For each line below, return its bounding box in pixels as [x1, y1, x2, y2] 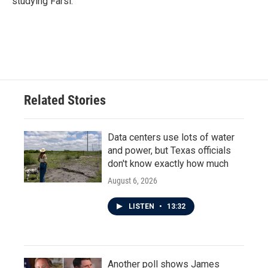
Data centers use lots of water [108, 132, 234, 143]
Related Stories [24, 93, 106, 108]
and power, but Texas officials [108, 145, 231, 156]
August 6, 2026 [108, 176, 157, 185]
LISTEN [129, 202, 156, 211]
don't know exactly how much [108, 158, 229, 169]
